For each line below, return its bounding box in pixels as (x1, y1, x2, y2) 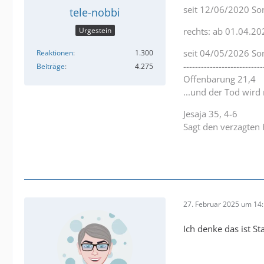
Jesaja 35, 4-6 (183, 108, 237, 120)
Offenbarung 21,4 (183, 73, 256, 85)
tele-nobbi (70, 5, 120, 20)
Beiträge (37, 61, 65, 71)
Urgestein (78, 25, 111, 35)
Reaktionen (37, 47, 73, 58)
